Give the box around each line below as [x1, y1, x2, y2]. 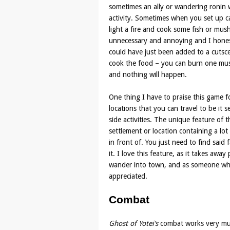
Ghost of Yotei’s [109, 219, 160, 227]
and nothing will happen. [109, 70, 187, 79]
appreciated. [109, 171, 147, 180]
